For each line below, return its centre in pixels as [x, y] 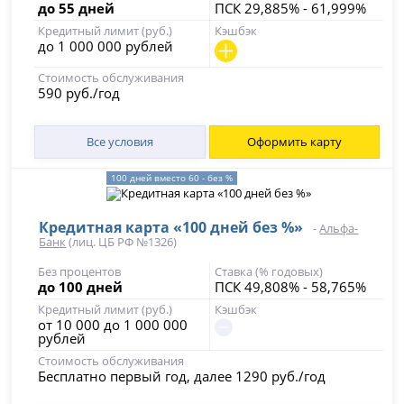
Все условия [119, 142]
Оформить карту [294, 142]
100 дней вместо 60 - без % [172, 178]
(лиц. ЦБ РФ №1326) [122, 242]
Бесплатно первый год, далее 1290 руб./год [182, 376]
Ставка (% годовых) [268, 271]
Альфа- [339, 228]
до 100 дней [81, 287]
